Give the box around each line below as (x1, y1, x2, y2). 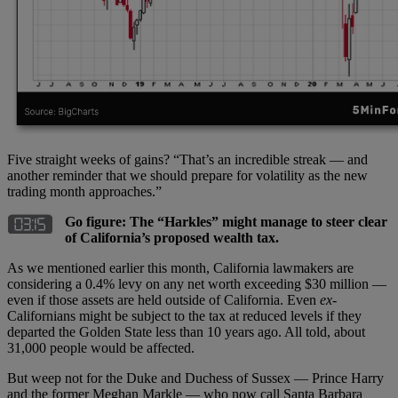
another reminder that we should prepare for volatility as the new (7, 167, 368, 183)
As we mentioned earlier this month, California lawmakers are (7, 259, 354, 275)
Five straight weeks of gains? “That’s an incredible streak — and (7, 151, 368, 167)
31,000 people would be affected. (7, 339, 195, 355)
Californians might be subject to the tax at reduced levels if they (7, 307, 362, 323)
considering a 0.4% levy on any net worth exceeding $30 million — (7, 275, 386, 291)
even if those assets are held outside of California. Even (7, 291, 320, 307)
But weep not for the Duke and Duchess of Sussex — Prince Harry (7, 370, 384, 386)
